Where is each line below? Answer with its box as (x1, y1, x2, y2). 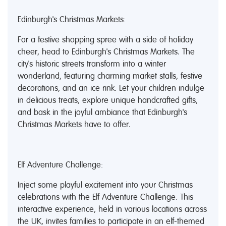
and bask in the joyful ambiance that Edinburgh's (18, 107, 187, 117)
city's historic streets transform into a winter (18, 59, 166, 69)
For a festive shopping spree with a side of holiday (18, 34, 193, 44)
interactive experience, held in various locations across (18, 204, 207, 214)
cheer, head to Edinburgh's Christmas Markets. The (18, 46, 195, 56)
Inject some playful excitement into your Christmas (18, 180, 193, 190)
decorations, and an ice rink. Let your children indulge (18, 83, 204, 93)
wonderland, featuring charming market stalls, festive (18, 71, 202, 81)
